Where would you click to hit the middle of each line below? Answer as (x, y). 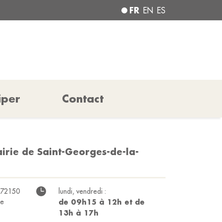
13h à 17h (79, 213)
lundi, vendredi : (82, 191)
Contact (83, 99)
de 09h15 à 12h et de (102, 202)
